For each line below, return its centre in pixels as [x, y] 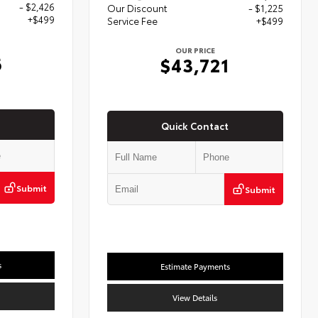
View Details [195, 297]
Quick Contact [195, 125]
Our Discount [137, 8]
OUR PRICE [196, 50]
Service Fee [133, 21]
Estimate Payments [196, 266]
